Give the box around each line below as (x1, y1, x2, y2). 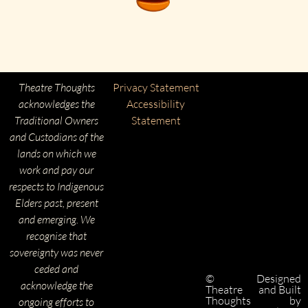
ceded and (34, 261, 79, 276)
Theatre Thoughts (18, 80, 95, 94)
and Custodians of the (9, 129, 104, 144)
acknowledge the (20, 278, 93, 292)
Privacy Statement (112, 80, 199, 94)
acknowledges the (18, 96, 95, 111)
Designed (256, 272, 301, 286)
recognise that (26, 228, 87, 243)
